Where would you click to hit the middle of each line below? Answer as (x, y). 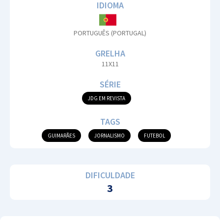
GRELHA (110, 54)
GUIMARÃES (61, 136)
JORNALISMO (110, 136)
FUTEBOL (154, 136)
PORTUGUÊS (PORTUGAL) (110, 33)
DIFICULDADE (110, 175)
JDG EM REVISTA (106, 98)
